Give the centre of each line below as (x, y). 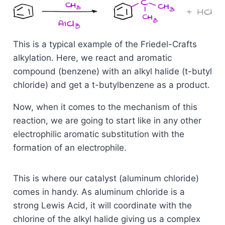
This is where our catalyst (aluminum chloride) (106, 179)
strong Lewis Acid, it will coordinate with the (102, 206)
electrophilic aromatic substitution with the (98, 134)
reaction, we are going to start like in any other (107, 121)
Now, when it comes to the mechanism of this (105, 107)
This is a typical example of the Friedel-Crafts (105, 44)
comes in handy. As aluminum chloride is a (99, 192)
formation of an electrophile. (70, 148)
